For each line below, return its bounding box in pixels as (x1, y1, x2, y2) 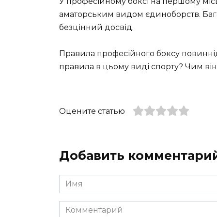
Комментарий (59, 201, 116, 211)
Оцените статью (59, 106, 125, 116)
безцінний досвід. (59, 22, 134, 32)
